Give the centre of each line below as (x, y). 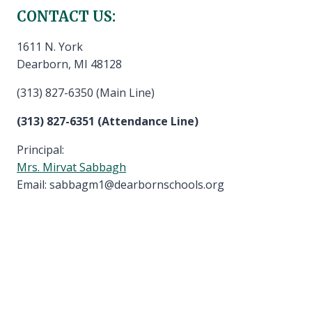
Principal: (40, 149)
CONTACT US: (66, 16)
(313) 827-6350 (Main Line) (86, 92)
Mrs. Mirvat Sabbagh (71, 167)
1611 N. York (50, 46)
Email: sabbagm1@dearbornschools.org (120, 184)
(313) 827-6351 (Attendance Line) (108, 121)
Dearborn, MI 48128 (69, 64)
